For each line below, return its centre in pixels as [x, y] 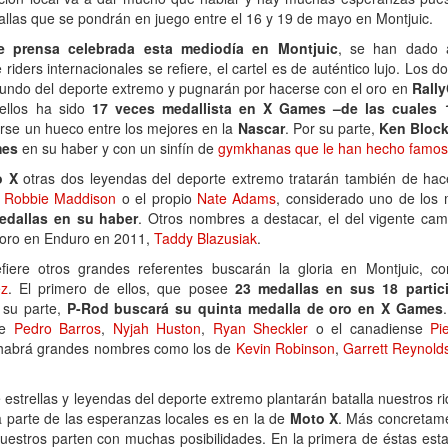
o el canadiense [369, 328]
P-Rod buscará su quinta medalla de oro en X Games [254, 308]
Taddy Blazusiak [205, 238]
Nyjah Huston [157, 328]
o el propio [156, 198]
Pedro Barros [57, 328]
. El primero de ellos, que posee [121, 288]
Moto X [314, 418]
